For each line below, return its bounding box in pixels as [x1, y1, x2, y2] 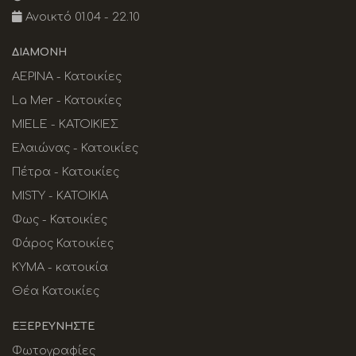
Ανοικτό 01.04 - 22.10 [22, 10, 140, 23]
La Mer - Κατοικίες [12, 94, 122, 106]
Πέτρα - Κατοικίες [12, 165, 119, 178]
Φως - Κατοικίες [12, 213, 107, 226]
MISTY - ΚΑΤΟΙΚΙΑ [12, 189, 108, 202]
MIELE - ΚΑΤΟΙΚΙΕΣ [12, 118, 118, 130]
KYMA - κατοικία [12, 261, 108, 273]
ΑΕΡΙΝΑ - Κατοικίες [12, 70, 122, 83]
